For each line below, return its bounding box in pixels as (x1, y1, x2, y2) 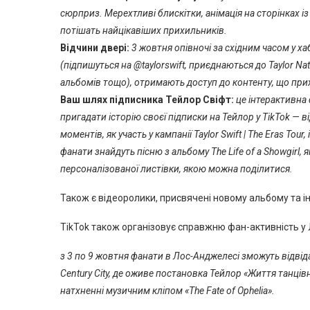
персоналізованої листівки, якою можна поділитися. (60, 163, 293, 174)
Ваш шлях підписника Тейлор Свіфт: (60, 93, 234, 105)
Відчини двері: (60, 42, 129, 53)
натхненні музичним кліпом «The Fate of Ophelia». (60, 284, 275, 296)
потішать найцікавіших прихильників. (60, 24, 227, 36)
